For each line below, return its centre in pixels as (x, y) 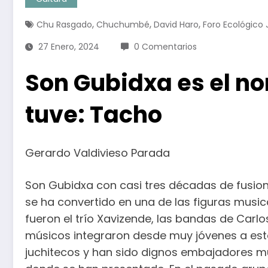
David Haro (176, 25)
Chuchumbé (123, 25)
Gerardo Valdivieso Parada (98, 153)
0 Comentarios (165, 47)
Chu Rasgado (64, 25)
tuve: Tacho (94, 115)
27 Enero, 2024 (69, 47)
